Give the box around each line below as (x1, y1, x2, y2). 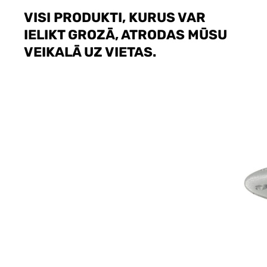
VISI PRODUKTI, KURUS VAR (24, 10, 206, 26)
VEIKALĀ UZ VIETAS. (24, 44, 156, 61)
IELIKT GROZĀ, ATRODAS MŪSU (24, 27, 227, 44)
